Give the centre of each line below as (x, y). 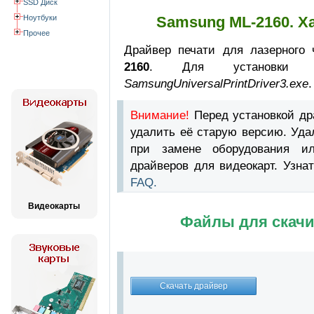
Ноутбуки (40, 17)
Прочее (36, 33)
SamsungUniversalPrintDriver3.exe (216, 83)
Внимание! (160, 115)
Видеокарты (54, 206)
